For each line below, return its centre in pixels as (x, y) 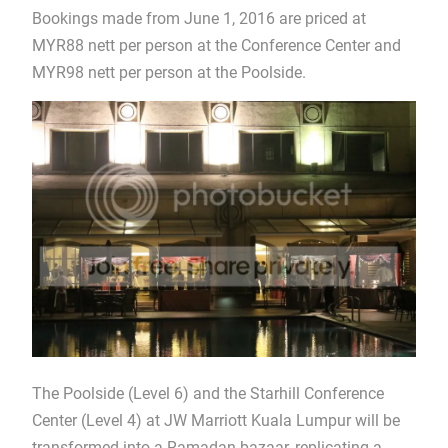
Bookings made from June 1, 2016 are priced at (198, 18)
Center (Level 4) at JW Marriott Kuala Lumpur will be (215, 421)
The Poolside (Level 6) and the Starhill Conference (207, 394)
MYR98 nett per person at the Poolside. (168, 72)
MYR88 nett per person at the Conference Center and (216, 45)
